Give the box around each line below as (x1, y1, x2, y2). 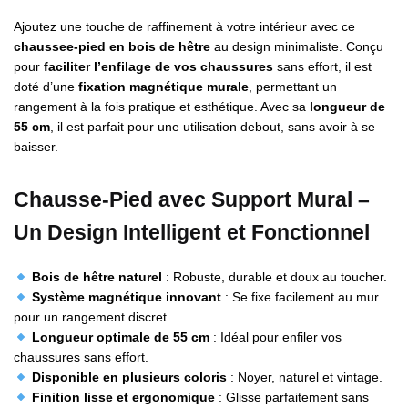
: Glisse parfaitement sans (214, 390, 369, 405)
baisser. (14, 138, 58, 154)
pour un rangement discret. (14, 310, 170, 325)
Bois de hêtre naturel (31, 270, 162, 285)
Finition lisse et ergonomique (31, 390, 215, 405)
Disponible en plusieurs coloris (31, 370, 227, 385)
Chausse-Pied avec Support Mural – (14, 188, 370, 212)
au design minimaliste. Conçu (210, 38, 383, 54)
